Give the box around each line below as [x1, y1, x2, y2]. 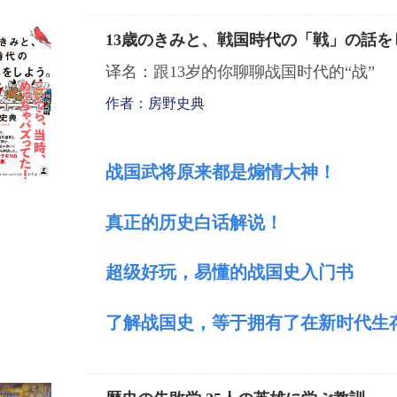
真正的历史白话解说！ [105, 212, 283, 232]
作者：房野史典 [105, 96, 205, 111]
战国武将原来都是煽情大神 [105, 161, 318, 182]
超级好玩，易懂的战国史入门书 [105, 262, 354, 283]
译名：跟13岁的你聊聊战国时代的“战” [105, 63, 375, 81]
